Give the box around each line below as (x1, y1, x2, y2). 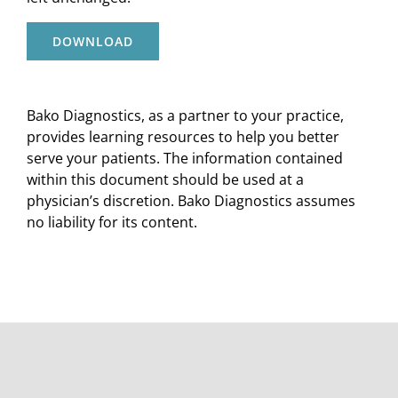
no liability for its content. (27, 211, 197, 232)
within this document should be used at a (27, 169, 304, 189)
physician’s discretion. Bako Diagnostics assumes (27, 190, 355, 211)
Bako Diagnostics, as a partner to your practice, (27, 105, 344, 125)
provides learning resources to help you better (27, 126, 339, 147)
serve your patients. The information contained (27, 147, 343, 168)
